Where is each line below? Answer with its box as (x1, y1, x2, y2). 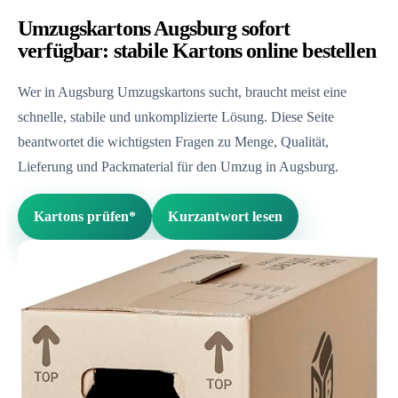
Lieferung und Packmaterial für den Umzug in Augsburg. (18, 158, 338, 174)
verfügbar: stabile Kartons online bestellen (18, 38, 376, 62)
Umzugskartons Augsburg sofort (18, 16, 291, 40)
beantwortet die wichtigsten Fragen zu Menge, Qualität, (18, 133, 329, 149)
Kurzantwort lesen (168, 208, 283, 224)
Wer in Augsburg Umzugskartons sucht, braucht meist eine (18, 84, 346, 99)
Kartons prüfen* (34, 208, 137, 224)
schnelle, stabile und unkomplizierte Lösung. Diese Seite (18, 108, 334, 124)
